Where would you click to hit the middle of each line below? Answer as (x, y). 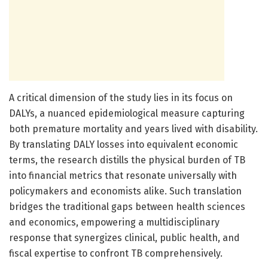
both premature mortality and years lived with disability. (133, 129)
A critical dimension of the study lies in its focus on (121, 98)
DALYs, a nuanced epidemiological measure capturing (127, 113)
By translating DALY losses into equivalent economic (124, 144)
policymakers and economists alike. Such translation (125, 191)
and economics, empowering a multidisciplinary (114, 222)
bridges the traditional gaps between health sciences (127, 206)
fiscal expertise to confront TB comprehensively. (116, 253)
